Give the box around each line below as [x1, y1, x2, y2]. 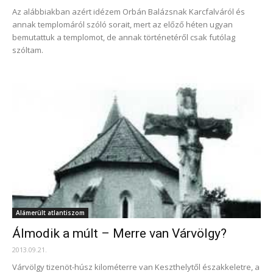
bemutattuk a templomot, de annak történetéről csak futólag [12, 31, 235, 43]
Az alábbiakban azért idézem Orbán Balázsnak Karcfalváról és [12, 5, 245, 17]
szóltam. [12, 44, 43, 55]
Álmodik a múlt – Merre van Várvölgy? [12, 225, 227, 241]
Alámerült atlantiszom [16, 208, 85, 217]
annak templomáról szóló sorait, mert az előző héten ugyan [12, 18, 233, 30]
